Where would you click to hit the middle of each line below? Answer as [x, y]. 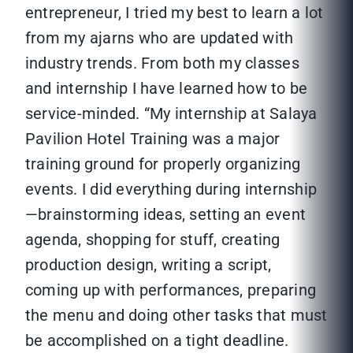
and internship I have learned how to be [167, 89]
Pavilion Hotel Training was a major [153, 139]
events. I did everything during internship [171, 190]
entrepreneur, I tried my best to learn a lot [175, 13]
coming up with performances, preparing [171, 290]
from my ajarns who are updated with [160, 38]
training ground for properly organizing [163, 164]
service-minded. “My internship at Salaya [171, 114]
